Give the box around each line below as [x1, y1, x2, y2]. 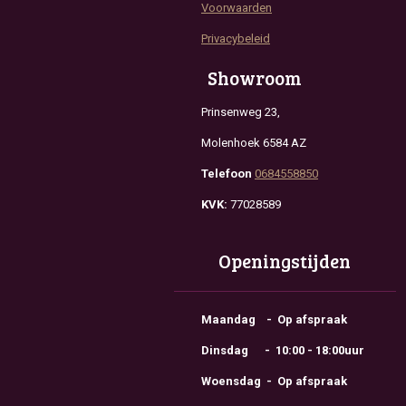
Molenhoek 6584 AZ [201, 135, 306, 150]
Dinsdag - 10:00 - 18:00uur [201, 343, 364, 357]
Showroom [207, 64, 305, 91]
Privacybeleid [201, 32, 270, 46]
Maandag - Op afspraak [201, 312, 347, 326]
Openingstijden [218, 247, 352, 274]
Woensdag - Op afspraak [201, 373, 347, 388]
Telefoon [201, 166, 252, 180]
